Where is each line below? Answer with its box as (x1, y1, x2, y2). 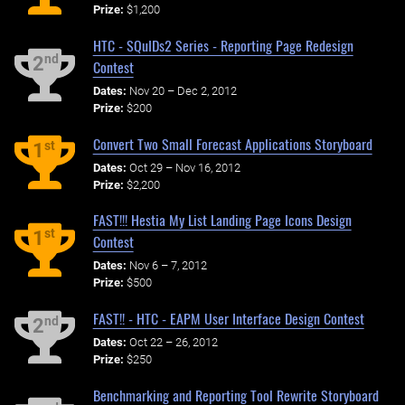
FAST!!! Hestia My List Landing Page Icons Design (92, 209, 352, 231)
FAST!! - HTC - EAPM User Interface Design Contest (92, 307, 364, 330)
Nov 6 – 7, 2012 (128, 259, 207, 273)
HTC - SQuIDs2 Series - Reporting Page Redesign (92, 34, 353, 57)
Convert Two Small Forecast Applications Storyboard (92, 132, 372, 155)
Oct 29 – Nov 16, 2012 (128, 160, 240, 174)
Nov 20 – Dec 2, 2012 (128, 83, 237, 98)
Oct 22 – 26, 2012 (128, 334, 218, 349)
